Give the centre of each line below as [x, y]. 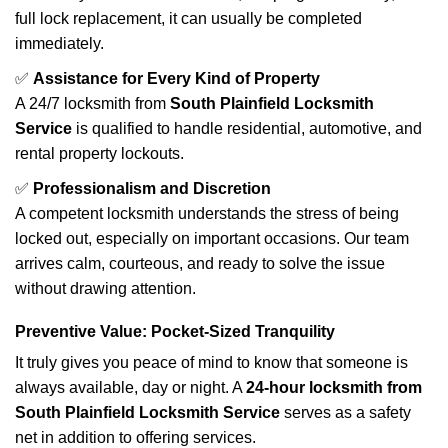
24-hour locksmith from [334, 387]
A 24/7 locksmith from [92, 103]
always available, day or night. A [130, 387]
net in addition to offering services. [135, 437]
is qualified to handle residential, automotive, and [247, 128]
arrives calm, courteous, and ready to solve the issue [200, 263]
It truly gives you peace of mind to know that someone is [211, 362]
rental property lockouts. [99, 153]
